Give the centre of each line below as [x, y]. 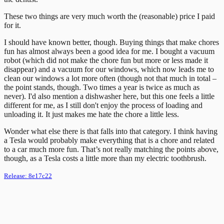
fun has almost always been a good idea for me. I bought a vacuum [109, 51]
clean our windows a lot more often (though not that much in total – [110, 78]
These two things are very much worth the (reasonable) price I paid [109, 16]
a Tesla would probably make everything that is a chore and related [109, 140]
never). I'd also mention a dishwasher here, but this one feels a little [109, 96]
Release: [16, 175]
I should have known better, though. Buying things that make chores [111, 42]
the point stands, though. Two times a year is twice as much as [102, 87]
